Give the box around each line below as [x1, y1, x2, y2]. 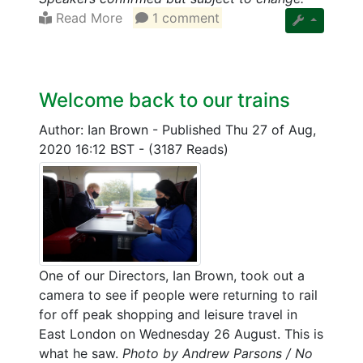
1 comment [148, 9, 220, 26]
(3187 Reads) [148, 140, 228, 157]
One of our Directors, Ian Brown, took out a [39, 267, 305, 284]
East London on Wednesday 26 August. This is [39, 326, 323, 343]
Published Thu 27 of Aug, [162, 121, 316, 138]
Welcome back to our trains [39, 88, 290, 112]
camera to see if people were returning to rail [39, 287, 318, 304]
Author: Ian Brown [39, 121, 152, 138]
